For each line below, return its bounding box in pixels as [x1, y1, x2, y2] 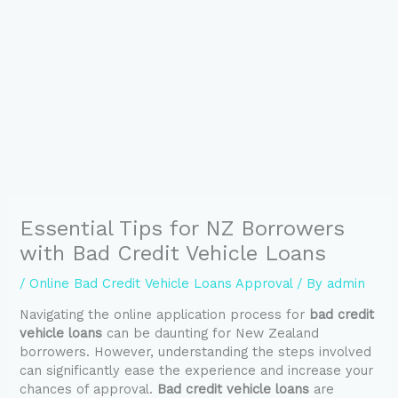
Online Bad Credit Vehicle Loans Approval [29, 275, 293, 291]
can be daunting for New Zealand [102, 325, 320, 342]
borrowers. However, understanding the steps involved [20, 344, 372, 361]
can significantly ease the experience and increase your [20, 362, 374, 379]
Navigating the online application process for [20, 306, 310, 323]
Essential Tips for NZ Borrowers [20, 215, 346, 241]
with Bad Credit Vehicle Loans [20, 240, 327, 266]
